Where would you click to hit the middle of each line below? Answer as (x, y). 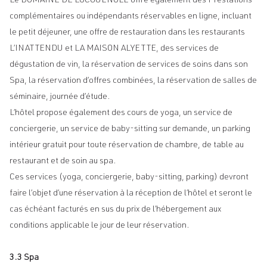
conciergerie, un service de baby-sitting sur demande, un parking (130, 129)
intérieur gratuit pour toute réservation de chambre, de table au (127, 145)
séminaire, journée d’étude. (60, 97)
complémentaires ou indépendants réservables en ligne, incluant (131, 17)
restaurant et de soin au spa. (63, 162)
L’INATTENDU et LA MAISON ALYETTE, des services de (114, 49)
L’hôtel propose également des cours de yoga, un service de (121, 113)
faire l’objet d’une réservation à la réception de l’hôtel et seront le (131, 194)
